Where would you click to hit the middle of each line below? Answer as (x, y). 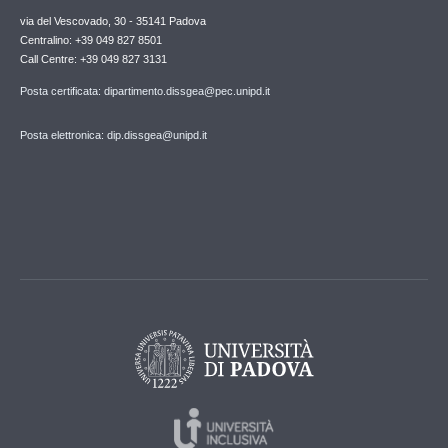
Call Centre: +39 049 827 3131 (93, 58)
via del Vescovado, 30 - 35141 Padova (113, 20)
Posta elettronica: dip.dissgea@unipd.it (113, 134)
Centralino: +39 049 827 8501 (91, 39)
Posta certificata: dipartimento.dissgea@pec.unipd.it (145, 90)
